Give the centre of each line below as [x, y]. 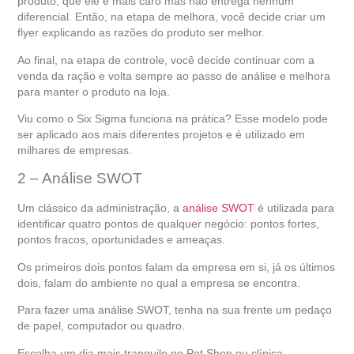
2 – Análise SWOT [80, 179]
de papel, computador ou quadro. [102, 326]
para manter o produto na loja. [94, 91]
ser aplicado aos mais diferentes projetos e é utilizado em [162, 135]
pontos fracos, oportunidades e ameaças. [122, 240]
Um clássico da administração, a [100, 208]
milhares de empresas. [75, 151]
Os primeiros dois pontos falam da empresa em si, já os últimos [177, 267]
